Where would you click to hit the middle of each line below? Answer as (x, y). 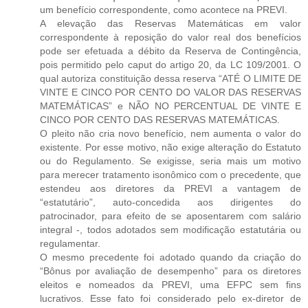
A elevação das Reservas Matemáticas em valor (170, 23)
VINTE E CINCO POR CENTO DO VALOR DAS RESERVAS (170, 92)
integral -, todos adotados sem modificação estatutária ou (170, 229)
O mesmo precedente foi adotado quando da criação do (170, 257)
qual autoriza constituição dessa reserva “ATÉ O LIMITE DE (170, 78)
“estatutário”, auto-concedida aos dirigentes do (170, 202)
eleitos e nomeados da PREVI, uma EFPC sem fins (170, 284)
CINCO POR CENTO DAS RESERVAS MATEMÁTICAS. (160, 119)
